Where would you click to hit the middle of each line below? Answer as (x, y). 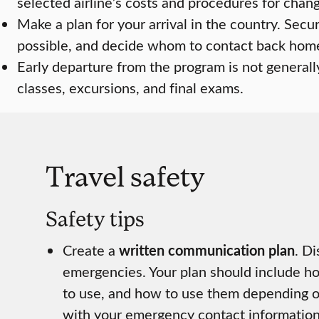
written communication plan (207, 250)
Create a (91, 250)
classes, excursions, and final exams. (130, 88)
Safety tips (95, 219)
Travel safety (125, 176)
